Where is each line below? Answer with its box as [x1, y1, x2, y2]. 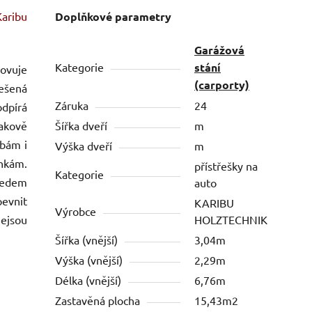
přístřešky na [194, 159, 258, 173]
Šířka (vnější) [55, 233, 118, 247]
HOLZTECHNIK [194, 212, 268, 227]
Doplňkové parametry [55, 9, 172, 24]
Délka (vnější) [55, 273, 122, 288]
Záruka [55, 98, 89, 113]
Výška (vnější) [55, 253, 123, 267]
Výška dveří [55, 139, 113, 153]
